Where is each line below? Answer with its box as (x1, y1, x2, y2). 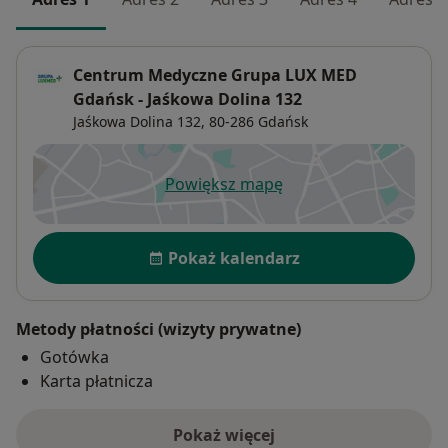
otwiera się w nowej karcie (222, 183, 423, 206)
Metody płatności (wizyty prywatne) (16, 318, 301, 341)
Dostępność (32, 230, 136, 255)
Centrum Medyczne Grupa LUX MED (73, 64, 357, 87)
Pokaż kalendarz (168, 247, 300, 270)
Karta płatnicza (40, 370, 153, 393)
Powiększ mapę (165, 173, 283, 196)
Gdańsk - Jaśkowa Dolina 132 (73, 88, 302, 111)
